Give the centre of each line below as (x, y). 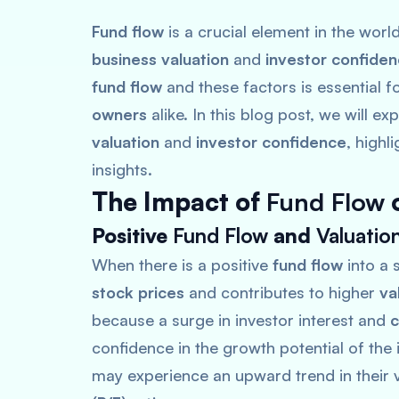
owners (119, 114)
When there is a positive (182, 265)
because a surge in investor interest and (241, 320)
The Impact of (179, 202)
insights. (122, 169)
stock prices (138, 292)
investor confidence (271, 142)
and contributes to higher (282, 292)
